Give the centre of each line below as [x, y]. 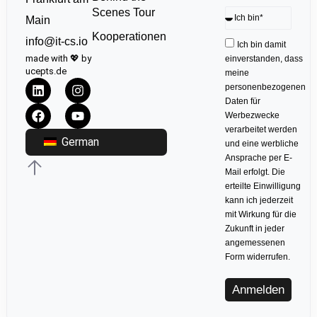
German [79, 142]
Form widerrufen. [258, 257]
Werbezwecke [253, 115]
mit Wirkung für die [261, 214]
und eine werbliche [262, 143]
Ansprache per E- [259, 157]
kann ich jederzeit [259, 200]
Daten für [243, 101]
